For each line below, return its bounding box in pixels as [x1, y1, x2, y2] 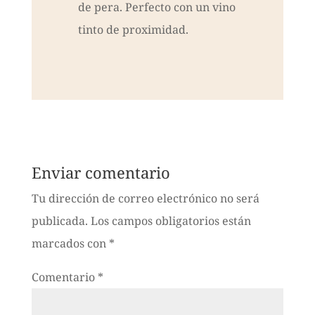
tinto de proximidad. [77, 22, 188, 38]
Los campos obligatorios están [90, 213, 251, 229]
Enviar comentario [31, 162, 170, 184]
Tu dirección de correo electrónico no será [31, 191, 259, 207]
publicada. [31, 213, 88, 229]
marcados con [31, 236, 109, 252]
